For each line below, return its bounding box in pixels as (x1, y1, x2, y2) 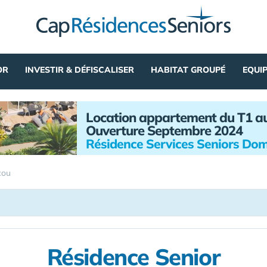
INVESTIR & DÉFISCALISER (25, 64, 135, 75)
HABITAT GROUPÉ (151, 64, 226, 75)
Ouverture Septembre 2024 (86, 122, 243, 139)
